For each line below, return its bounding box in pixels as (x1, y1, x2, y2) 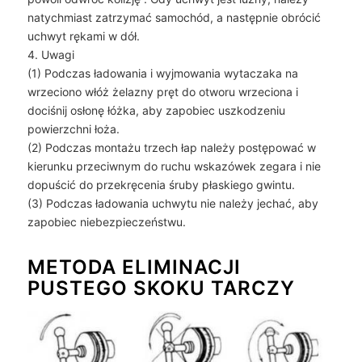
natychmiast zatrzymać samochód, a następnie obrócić (27, 11, 321, 25)
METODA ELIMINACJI (27, 255, 241, 280)
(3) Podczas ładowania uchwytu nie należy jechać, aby (27, 196, 318, 211)
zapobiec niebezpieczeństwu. (27, 215, 186, 229)
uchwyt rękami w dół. (27, 29, 140, 44)
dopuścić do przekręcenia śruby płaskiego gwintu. (27, 178, 295, 192)
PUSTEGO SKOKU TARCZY (27, 276, 295, 301)
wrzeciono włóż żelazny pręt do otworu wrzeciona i (27, 85, 298, 99)
